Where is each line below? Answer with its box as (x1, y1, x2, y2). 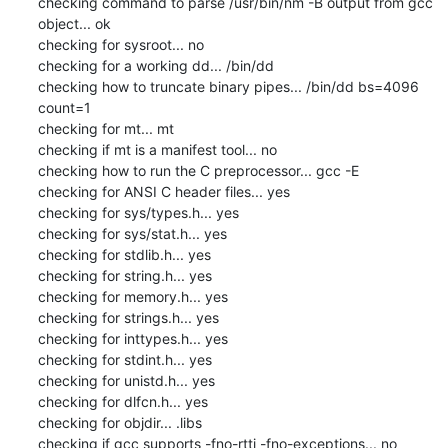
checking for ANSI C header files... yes (37, 182, 290, 200)
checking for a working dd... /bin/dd (37, 56, 274, 74)
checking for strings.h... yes (37, 308, 219, 326)
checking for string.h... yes (37, 266, 212, 284)
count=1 (37, 98, 91, 116)
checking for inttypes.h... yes (37, 329, 228, 347)
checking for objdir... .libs (37, 413, 202, 431)
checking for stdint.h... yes (37, 350, 212, 368)
